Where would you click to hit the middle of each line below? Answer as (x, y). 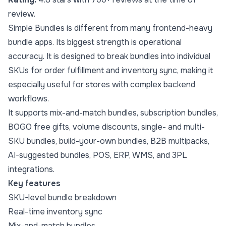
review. (22, 14)
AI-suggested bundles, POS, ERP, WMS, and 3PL (98, 155)
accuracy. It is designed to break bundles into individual (109, 56)
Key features (34, 184)
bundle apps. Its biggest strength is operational (95, 42)
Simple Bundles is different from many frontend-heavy (110, 28)
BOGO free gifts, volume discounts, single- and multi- (106, 127)
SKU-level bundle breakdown (62, 198)
